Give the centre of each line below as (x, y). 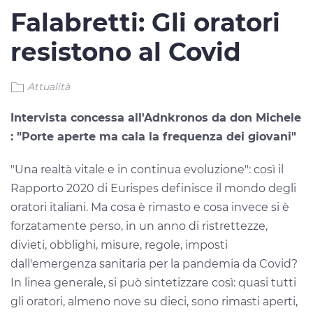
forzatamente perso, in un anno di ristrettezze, (139, 226)
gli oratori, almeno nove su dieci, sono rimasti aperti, (154, 301)
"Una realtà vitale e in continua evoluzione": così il (147, 169)
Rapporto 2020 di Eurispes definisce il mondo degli (153, 188)
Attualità (49, 86)
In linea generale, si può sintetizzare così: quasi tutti (153, 282)
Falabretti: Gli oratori (145, 22)
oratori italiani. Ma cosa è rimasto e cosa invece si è (150, 207)
